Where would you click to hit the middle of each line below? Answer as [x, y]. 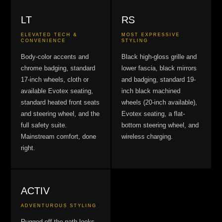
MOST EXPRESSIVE [151, 35]
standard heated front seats [60, 102]
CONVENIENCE [44, 41]
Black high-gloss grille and [159, 57]
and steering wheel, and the [60, 114]
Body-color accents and [55, 57]
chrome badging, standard [58, 68]
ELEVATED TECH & [49, 35]
